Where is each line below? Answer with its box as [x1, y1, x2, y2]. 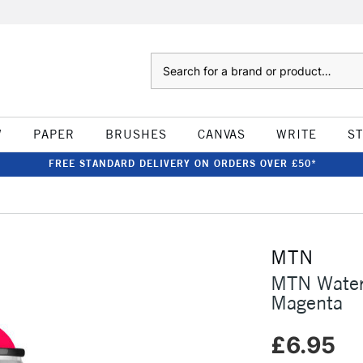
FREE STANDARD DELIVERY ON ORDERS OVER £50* [48, 157, 317, 169]
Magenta [270, 289, 343, 314]
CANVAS [197, 126, 246, 142]
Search [150, 54, 183, 67]
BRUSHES [105, 126, 167, 142]
